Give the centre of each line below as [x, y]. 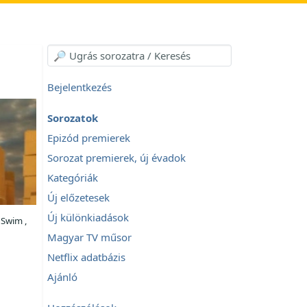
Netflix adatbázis [86, 257]
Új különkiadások [88, 217]
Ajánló [62, 277]
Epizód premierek [89, 138]
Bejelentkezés [79, 87]
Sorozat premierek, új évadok [116, 158]
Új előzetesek [78, 197]
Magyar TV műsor [89, 237]
